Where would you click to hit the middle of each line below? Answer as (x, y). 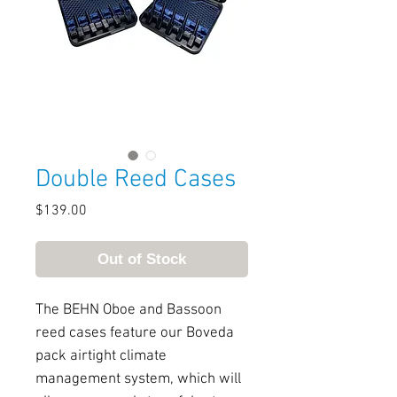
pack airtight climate (101, 356)
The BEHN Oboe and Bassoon (128, 310)
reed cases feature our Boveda (135, 333)
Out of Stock (142, 259)
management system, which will (138, 379)
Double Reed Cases (136, 180)
